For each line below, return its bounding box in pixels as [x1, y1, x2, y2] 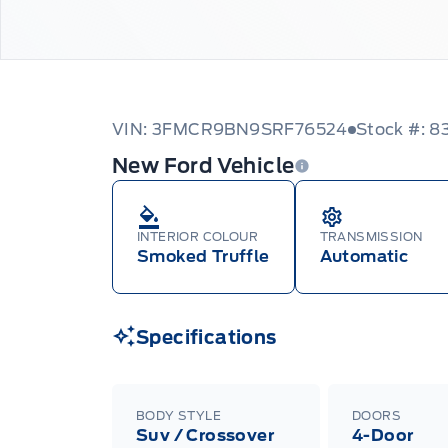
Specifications [136, 326, 277, 348]
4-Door [352, 425, 414, 445]
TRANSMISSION [319, 228, 423, 244]
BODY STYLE [136, 407, 221, 423]
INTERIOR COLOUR [137, 228, 258, 244]
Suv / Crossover [136, 425, 274, 445]
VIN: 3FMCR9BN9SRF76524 [112, 119, 348, 139]
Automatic [319, 246, 409, 266]
